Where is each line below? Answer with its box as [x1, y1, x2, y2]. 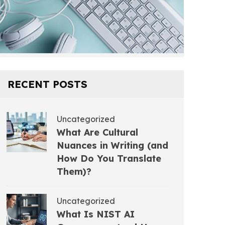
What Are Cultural [57, 126, 138, 138]
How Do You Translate [57, 152, 161, 164]
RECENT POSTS [8, 77, 87, 90]
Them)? [57, 165, 91, 177]
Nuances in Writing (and [57, 139, 168, 151]
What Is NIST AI [57, 208, 135, 220]
